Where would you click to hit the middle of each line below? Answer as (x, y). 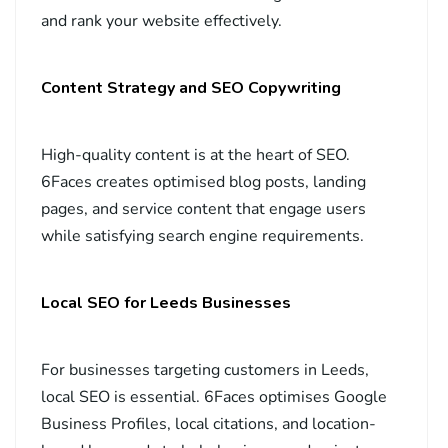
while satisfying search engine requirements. (202, 236)
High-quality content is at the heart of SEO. (195, 155)
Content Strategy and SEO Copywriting (191, 88)
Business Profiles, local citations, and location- (208, 424)
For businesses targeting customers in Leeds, (205, 370)
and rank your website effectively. (161, 21)
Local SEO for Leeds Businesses (166, 303)
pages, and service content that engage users (203, 209)
